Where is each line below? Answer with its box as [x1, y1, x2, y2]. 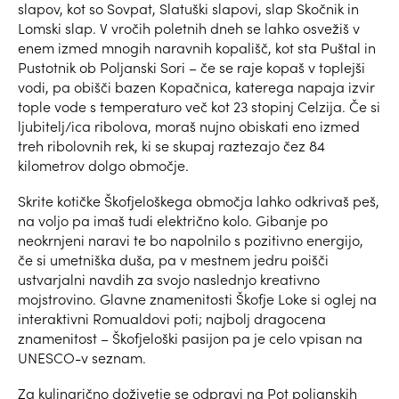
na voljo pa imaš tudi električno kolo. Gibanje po [18, 211, 328, 231]
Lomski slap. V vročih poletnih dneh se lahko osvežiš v [18, 19, 360, 38]
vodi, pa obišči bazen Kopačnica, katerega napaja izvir [18, 77, 375, 97]
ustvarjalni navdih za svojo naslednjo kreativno [18, 270, 320, 289]
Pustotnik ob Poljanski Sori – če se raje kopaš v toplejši [18, 58, 365, 77]
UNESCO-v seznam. [18, 348, 150, 368]
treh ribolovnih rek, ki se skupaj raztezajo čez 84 [18, 136, 325, 156]
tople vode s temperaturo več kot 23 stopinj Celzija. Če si [18, 97, 380, 117]
